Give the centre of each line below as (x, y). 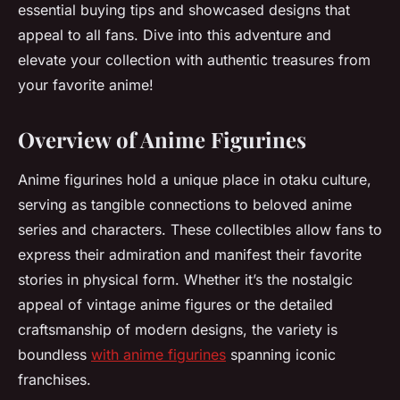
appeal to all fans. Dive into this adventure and (175, 35)
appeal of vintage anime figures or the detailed (175, 304)
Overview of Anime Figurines (162, 139)
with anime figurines (158, 354)
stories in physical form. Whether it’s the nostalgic (185, 279)
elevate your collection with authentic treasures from (194, 60)
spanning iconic (281, 354)
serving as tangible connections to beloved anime (185, 204)
